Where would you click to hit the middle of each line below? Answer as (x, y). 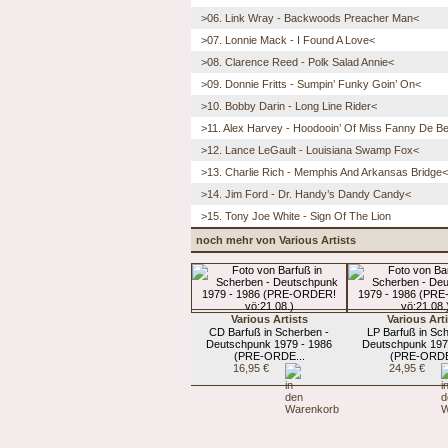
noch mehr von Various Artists (276, 239)
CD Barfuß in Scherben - (269, 331)
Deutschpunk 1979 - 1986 (269, 343)
